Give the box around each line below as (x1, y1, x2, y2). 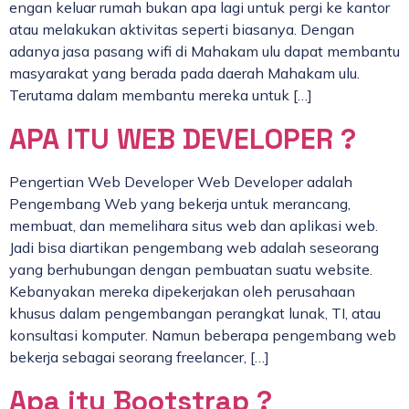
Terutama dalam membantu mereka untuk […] (9, 86, 312, 105)
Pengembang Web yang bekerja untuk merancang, (9, 194, 351, 214)
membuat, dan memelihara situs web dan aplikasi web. (9, 216, 378, 236)
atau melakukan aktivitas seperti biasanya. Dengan (9, 20, 354, 39)
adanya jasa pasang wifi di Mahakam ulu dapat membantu (9, 42, 400, 61)
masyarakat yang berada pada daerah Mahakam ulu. (9, 64, 360, 83)
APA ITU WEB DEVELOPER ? (9, 121, 356, 158)
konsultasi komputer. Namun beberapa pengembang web (9, 326, 396, 345)
